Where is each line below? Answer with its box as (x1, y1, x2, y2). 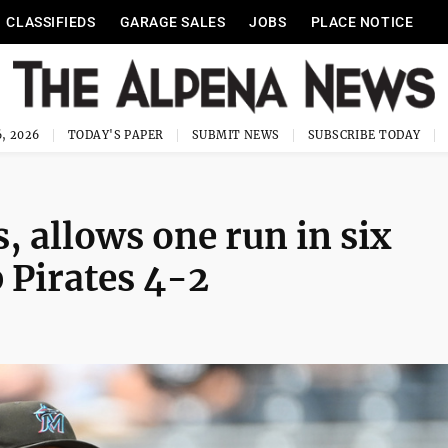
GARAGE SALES (119, 14, 226, 30)
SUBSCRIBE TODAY (307, 128, 421, 142)
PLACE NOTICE (310, 14, 414, 30)
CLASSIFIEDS (6, 14, 96, 30)
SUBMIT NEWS (191, 128, 280, 142)
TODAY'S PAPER (67, 128, 164, 142)
